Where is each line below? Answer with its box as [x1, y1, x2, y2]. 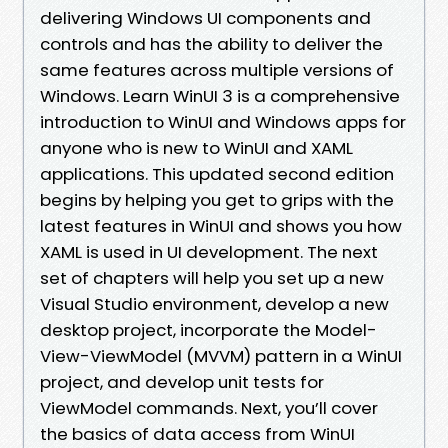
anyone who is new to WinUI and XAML [40, 135, 353, 160]
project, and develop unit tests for [40, 369, 324, 394]
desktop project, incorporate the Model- [40, 317, 377, 342]
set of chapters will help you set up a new [40, 265, 384, 290]
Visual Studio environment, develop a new [40, 291, 389, 316]
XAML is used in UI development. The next [40, 239, 378, 264]
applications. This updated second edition [40, 161, 394, 186]
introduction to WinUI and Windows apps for [40, 109, 406, 134]
